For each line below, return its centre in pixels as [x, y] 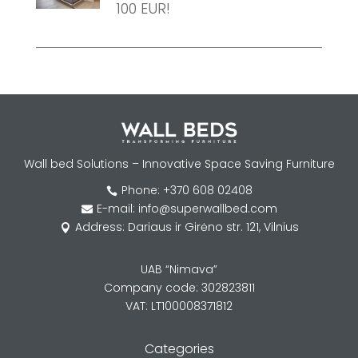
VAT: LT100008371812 [179, 306]
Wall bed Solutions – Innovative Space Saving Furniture [179, 164]
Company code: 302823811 [179, 288]
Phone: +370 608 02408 [187, 191]
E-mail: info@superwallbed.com [187, 209]
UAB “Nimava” [179, 270]
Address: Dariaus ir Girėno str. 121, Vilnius [187, 227]
